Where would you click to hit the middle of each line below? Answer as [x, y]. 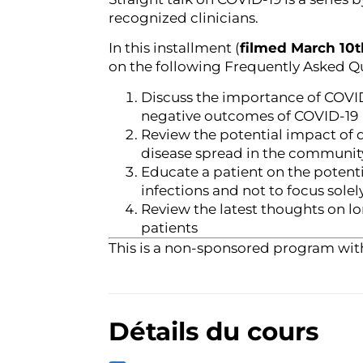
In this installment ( [175, 48]
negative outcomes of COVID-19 [250, 115]
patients [170, 227]
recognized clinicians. [184, 18]
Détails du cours [214, 332]
